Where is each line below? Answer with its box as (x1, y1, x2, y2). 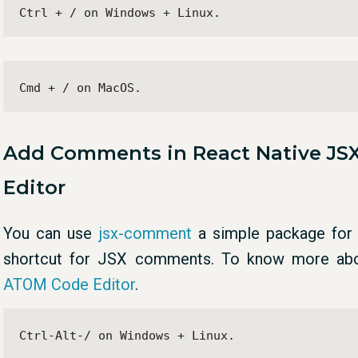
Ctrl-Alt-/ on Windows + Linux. (19, 328, 235, 343)
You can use (3, 223, 99, 243)
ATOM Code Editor (3, 274, 135, 294)
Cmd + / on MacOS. (19, 80, 141, 95)
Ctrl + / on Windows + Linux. (19, 5, 221, 20)
